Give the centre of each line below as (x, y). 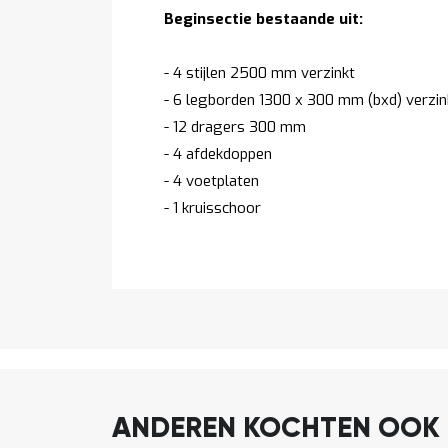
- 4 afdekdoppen (218, 153)
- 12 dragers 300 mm (235, 126)
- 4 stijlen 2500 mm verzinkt (259, 72)
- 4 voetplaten (211, 180)
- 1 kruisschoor (212, 207)
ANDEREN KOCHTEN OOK (276, 428)
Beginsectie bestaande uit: (263, 18)
